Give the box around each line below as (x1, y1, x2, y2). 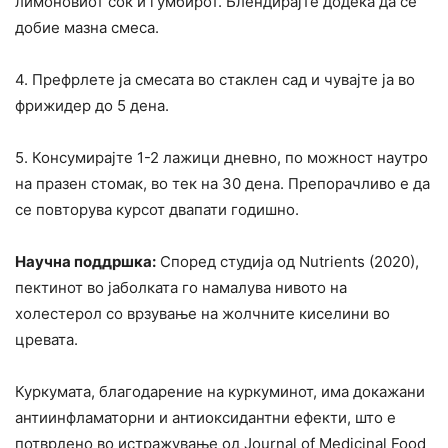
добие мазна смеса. (15, 18, 159, 38)
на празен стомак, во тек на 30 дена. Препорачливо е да (15, 174, 430, 194)
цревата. (15, 330, 78, 350)
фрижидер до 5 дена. (15, 96, 169, 116)
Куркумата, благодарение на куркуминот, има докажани (15, 382, 425, 402)
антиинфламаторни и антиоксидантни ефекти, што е (15, 408, 396, 428)
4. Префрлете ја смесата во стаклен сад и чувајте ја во (15, 70, 415, 90)
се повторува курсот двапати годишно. (15, 200, 299, 220)
